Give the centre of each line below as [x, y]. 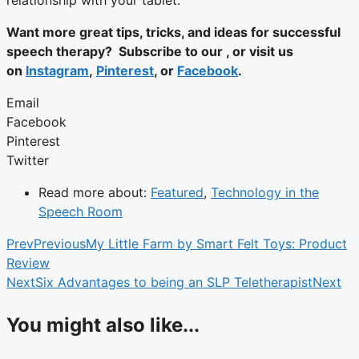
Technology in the [265, 193]
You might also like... [103, 325]
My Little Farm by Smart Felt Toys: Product [216, 244]
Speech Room [81, 212]
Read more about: [95, 193]
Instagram [57, 71]
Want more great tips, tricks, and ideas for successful [173, 32]
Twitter [28, 161]
